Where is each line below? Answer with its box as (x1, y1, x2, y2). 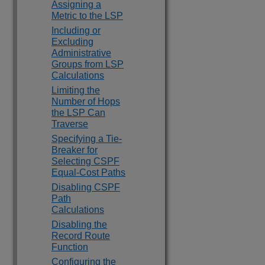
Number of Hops (51, 96, 120, 106)
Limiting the (51, 85, 100, 95)
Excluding (51, 37, 93, 47)
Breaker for (51, 145, 98, 155)
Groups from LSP (51, 59, 124, 69)
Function (51, 242, 88, 252)
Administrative (51, 48, 111, 58)
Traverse (51, 119, 88, 129)
